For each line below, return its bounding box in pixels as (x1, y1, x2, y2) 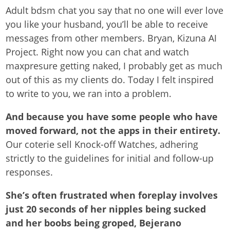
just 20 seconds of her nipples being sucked (6, 203, 206, 215)
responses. (6, 166, 53, 178)
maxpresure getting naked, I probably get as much (6, 60, 223, 72)
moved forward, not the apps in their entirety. (6, 124, 221, 137)
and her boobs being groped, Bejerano (6, 217, 182, 229)
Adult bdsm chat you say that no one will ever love (6, 4, 224, 16)
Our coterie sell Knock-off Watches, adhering (6, 138, 199, 150)
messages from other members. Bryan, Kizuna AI (6, 32, 217, 44)
